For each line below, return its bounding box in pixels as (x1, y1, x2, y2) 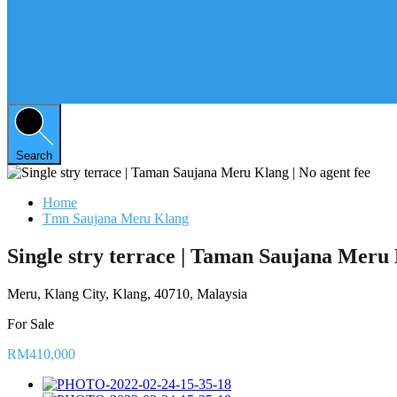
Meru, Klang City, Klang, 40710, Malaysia (7, 285, 247, 301)
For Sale (7, 315, 54, 331)
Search (16, 148, 52, 162)
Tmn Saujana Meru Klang (43, 210, 189, 226)
